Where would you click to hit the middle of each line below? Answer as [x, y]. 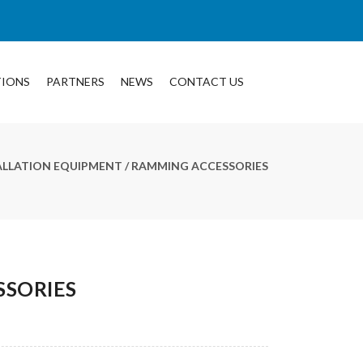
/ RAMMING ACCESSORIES [195, 166]
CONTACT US [207, 81]
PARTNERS [75, 81]
